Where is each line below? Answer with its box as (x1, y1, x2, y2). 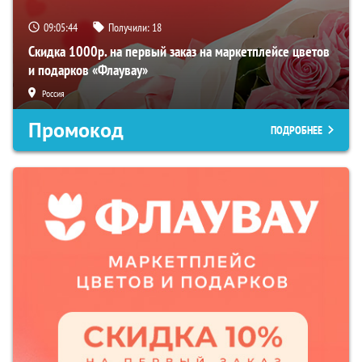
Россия (42, 87, 65, 100)
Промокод (28, 116, 124, 145)
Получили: (108, 20, 152, 36)
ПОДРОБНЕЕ (271, 123, 322, 138)
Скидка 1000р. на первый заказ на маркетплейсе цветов (28, 42, 330, 61)
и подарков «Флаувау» (28, 61, 148, 80)
